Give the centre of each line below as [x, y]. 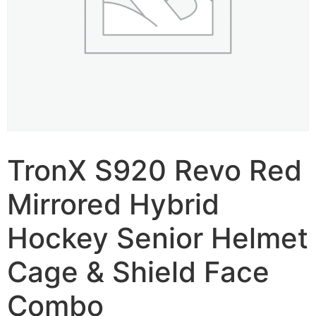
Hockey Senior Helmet [158, 238]
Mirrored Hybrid [113, 205]
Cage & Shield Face [138, 272]
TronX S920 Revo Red [154, 171]
